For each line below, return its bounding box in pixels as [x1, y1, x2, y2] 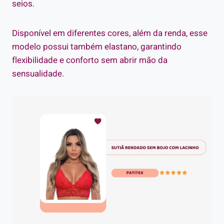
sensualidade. [12, 67, 64, 80]
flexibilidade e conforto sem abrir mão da [12, 53, 167, 66]
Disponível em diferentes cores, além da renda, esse [12, 26, 207, 39]
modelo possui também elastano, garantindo [12, 40, 181, 53]
